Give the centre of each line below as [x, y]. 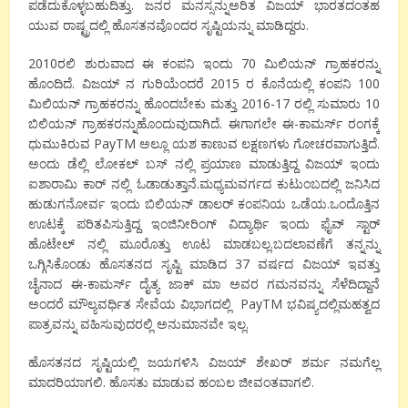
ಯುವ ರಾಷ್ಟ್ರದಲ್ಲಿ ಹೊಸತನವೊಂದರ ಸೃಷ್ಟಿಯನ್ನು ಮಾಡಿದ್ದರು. [169, 25]
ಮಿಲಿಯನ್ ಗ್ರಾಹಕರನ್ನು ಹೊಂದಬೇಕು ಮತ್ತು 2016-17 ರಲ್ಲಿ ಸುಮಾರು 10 [204, 104]
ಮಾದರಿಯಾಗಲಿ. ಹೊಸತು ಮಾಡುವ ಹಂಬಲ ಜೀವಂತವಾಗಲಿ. [172, 382]
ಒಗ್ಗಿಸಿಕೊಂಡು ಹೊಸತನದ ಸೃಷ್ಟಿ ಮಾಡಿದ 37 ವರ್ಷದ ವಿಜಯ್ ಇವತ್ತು [204, 264]
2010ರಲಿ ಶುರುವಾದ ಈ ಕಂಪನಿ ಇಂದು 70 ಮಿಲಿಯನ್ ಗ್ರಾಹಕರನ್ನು [204, 64]
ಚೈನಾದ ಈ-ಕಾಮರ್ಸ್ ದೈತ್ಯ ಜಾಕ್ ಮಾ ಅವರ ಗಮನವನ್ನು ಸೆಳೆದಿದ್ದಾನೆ [204, 284]
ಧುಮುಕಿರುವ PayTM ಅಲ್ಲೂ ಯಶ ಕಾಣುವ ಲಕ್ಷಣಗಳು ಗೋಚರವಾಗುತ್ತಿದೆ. [204, 144]
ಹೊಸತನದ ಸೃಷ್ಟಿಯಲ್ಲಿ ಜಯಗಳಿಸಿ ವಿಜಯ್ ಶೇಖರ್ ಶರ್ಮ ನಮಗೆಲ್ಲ [204, 362]
